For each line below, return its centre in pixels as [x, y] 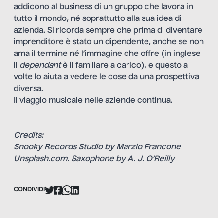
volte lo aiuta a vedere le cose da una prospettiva [106, 77]
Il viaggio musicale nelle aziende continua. [93, 100]
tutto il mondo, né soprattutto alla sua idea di [98, 19]
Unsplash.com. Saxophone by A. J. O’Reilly [94, 159]
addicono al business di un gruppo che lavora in [103, 7]
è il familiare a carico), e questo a [124, 65]
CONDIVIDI [29, 190]
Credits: [28, 136]
